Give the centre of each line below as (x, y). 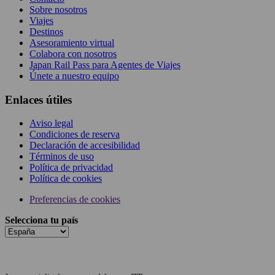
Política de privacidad (71, 168)
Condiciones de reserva (75, 134)
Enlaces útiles (38, 99)
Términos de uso (62, 157)
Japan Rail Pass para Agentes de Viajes (105, 64)
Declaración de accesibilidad (85, 145)
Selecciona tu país (41, 220)
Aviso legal (51, 123)
